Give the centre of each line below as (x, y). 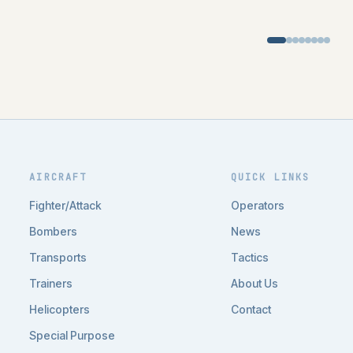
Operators (257, 205)
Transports (58, 257)
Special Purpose (72, 335)
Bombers (54, 231)
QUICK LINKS (270, 177)
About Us (254, 283)
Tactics (249, 257)
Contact (251, 309)
